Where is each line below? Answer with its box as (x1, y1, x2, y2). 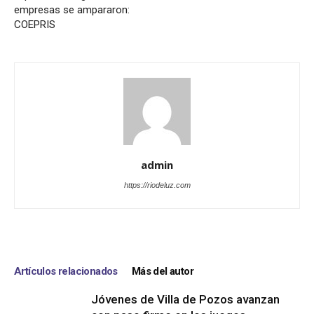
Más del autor (131, 264, 194, 278)
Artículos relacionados (14, 264, 118, 278)
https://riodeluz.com (123, 180, 191, 189)
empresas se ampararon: (14, 3, 130, 16)
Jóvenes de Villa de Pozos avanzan (91, 292, 280, 306)
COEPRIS (14, 18, 55, 31)
